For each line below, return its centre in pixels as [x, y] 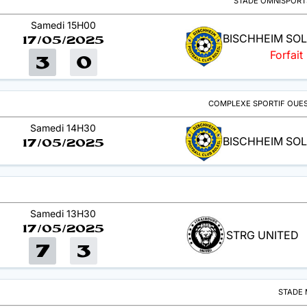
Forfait [286, 55]
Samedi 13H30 [63, 213]
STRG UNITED [262, 235]
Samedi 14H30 [63, 127]
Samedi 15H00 [63, 25]
